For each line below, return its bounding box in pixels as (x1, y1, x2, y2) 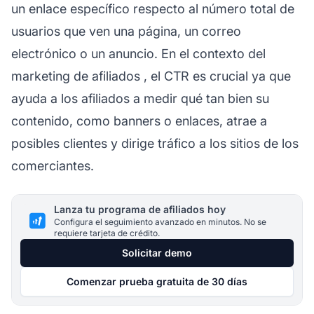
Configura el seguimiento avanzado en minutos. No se (54, 216, 266, 227)
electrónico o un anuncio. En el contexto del (11, 46, 266, 61)
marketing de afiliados (11, 68, 140, 83)
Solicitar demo (122, 246, 192, 259)
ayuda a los (11, 90, 81, 106)
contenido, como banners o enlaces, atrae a (11, 113, 267, 128)
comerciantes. (11, 158, 94, 173)
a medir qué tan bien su (130, 90, 269, 106)
